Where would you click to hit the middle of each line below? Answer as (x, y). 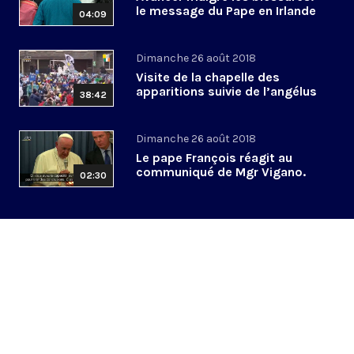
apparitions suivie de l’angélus (226, 92)
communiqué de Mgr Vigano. (221, 172)
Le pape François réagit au (214, 158)
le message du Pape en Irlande (226, 11)
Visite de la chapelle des (208, 77)
